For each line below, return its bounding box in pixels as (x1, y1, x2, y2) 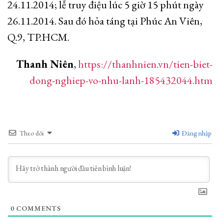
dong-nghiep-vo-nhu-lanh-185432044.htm (29, 73, 213, 87)
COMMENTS (14, 204, 61, 213)
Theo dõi (20, 129, 44, 137)
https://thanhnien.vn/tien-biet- (78, 57, 213, 71)
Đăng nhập (180, 129, 211, 137)
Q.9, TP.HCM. (7, 30, 69, 44)
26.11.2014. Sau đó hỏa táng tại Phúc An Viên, (7, 14, 202, 28)
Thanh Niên (16, 57, 74, 71)
